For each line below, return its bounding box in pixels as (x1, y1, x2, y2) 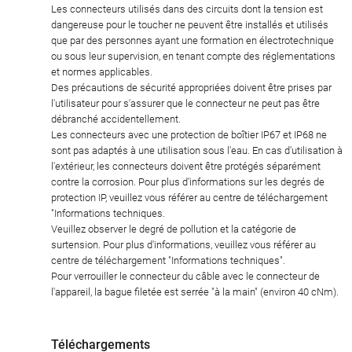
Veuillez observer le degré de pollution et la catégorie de (51, 223, 296, 236)
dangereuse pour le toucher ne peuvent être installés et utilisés (51, 19, 328, 31)
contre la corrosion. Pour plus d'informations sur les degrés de (51, 176, 324, 189)
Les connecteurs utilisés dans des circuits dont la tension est (51, 3, 323, 16)
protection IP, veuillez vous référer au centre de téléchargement (51, 192, 328, 204)
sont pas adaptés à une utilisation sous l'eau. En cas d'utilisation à (51, 145, 343, 157)
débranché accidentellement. (51, 113, 181, 126)
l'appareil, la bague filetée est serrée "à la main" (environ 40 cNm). (51, 286, 339, 299)
